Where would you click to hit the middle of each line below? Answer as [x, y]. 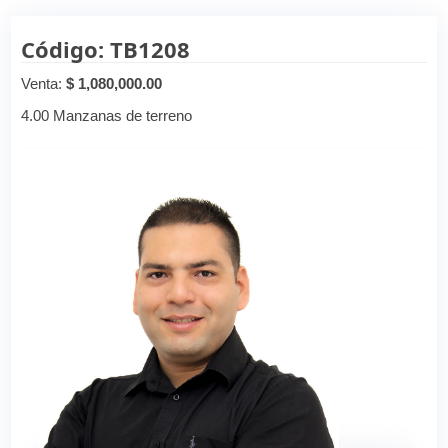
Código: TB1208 [106, 49]
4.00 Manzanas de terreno [107, 116]
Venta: [44, 84]
